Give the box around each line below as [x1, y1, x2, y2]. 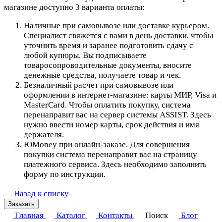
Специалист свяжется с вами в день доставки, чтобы [24, 31, 213, 41]
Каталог [56, 211, 85, 221]
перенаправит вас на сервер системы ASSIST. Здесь [24, 110, 211, 120]
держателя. [24, 130, 64, 140]
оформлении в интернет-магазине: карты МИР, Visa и [24, 90, 217, 100]
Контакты [98, 211, 132, 221]
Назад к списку [14, 189, 69, 199]
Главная [15, 211, 44, 221]
